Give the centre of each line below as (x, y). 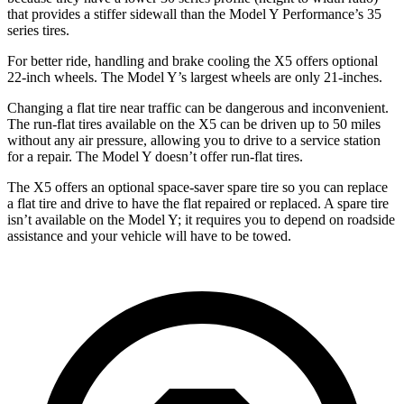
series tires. (38, 30)
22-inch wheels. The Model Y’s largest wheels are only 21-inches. (195, 77)
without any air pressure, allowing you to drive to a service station (194, 140)
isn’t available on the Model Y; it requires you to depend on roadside (201, 219)
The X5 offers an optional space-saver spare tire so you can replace (197, 187)
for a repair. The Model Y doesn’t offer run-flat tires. (155, 156)
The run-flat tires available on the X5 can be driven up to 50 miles (194, 124)
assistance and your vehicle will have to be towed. (149, 235)
